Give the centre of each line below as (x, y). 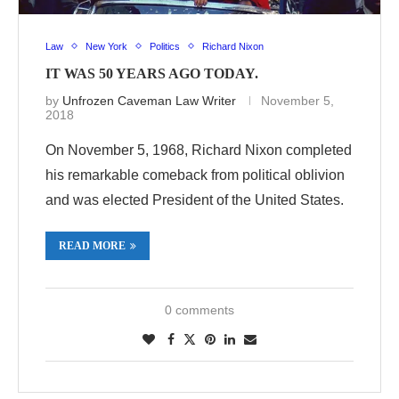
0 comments (199, 309)
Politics (165, 46)
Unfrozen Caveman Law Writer (149, 100)
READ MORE (92, 245)
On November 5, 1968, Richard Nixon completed (199, 150)
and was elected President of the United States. (195, 199)
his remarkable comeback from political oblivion (195, 175)
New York (106, 46)
